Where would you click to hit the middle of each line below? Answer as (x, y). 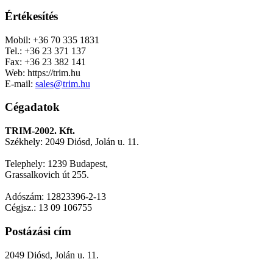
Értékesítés (31, 16)
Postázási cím (38, 231)
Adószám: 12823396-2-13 (55, 197)
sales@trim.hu (63, 83)
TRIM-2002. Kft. (40, 131)
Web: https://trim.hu (43, 73)
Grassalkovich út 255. (47, 175)
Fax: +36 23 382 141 (45, 62)
